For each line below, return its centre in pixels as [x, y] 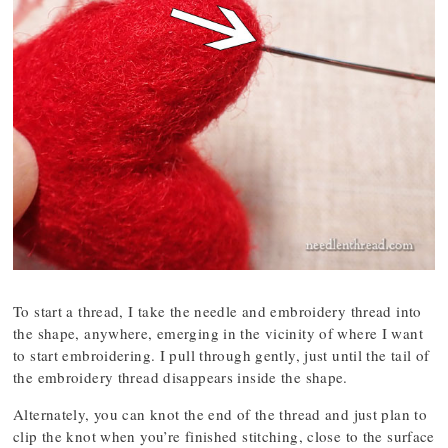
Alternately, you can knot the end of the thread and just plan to [220, 414]
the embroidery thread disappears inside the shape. [180, 377]
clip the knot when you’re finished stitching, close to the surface [224, 436]
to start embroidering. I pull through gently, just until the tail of [221, 355]
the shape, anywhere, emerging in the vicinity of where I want [218, 333]
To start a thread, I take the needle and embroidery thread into [217, 311]
